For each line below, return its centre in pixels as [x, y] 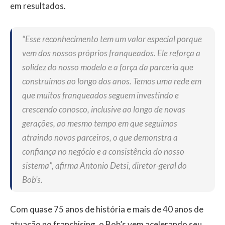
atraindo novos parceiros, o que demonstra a [100, 138]
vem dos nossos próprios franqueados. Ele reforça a [111, 53]
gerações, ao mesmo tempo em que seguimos [100, 124]
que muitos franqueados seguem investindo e [100, 95]
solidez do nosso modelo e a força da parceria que [108, 67]
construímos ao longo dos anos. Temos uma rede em [112, 81]
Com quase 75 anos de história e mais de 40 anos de [107, 209]
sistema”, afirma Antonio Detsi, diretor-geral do [104, 166]
